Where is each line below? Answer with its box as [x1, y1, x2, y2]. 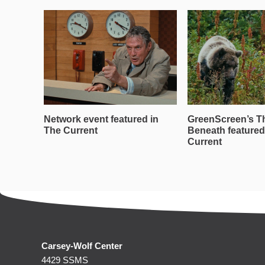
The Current [44, 125, 98, 135]
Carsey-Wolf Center [41, 241, 122, 251]
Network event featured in [44, 114, 159, 124]
